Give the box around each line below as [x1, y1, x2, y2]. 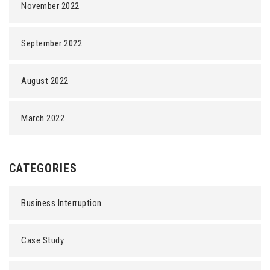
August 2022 [21, 75, 69, 86]
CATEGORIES [9, 161, 77, 175]
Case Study [21, 235, 64, 246]
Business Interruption [21, 198, 102, 209]
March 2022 [21, 113, 64, 124]
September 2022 [21, 38, 82, 49]
